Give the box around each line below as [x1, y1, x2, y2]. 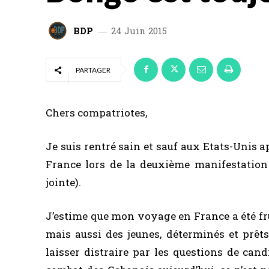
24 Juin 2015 [111, 24, 167, 37]
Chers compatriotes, [46, 106, 147, 119]
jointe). [46, 175, 81, 189]
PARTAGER [76, 65, 110, 74]
